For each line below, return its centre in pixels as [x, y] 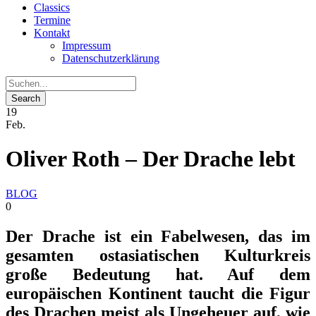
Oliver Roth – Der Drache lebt [151, 159]
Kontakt [52, 33]
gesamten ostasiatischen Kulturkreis [158, 255]
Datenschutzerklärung [111, 58]
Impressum [86, 45]
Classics [52, 7]
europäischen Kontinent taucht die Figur [158, 293]
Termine [52, 20]
